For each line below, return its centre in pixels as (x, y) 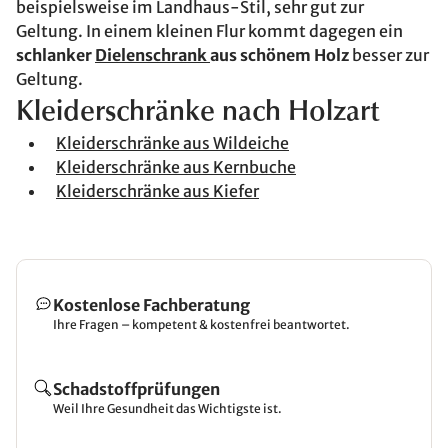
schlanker (55, 55)
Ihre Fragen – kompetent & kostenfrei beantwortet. (201, 324)
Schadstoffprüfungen (136, 389)
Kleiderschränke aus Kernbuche (176, 167)
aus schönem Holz (279, 55)
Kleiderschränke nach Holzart (197, 113)
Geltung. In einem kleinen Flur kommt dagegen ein (209, 31)
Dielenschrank (152, 55)
